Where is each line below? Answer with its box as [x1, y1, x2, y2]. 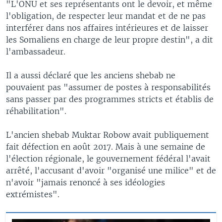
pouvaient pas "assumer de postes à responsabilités [6, 82, 211, 92]
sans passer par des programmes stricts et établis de [6, 94, 214, 104]
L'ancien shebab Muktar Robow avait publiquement [6, 129, 209, 140]
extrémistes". [6, 189, 59, 199]
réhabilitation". [6, 106, 66, 116]
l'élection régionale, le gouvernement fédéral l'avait [6, 153, 211, 164]
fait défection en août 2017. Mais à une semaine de [6, 141, 205, 152]
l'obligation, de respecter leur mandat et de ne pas [6, 10, 206, 21]
